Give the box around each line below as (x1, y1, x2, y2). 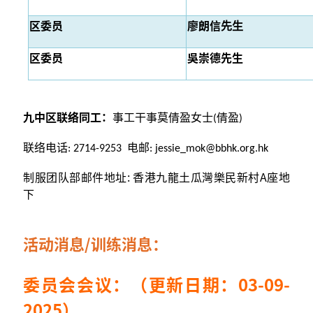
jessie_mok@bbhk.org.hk (155, 143, 268, 155)
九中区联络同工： (23, 108, 112, 126)
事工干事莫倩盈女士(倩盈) (112, 113, 242, 125)
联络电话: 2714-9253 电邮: (23, 143, 155, 155)
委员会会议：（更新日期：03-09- (23, 272, 290, 297)
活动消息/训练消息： (23, 232, 168, 255)
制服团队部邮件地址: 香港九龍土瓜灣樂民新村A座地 (23, 168, 290, 186)
